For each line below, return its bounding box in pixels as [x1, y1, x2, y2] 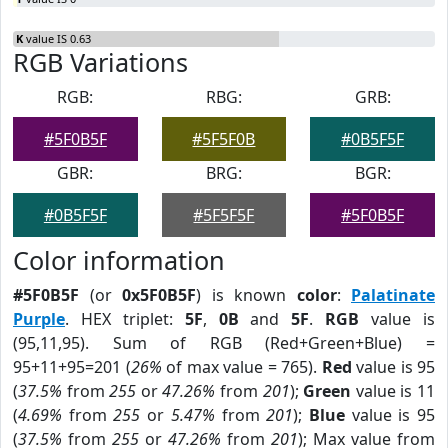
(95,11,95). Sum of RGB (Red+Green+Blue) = [13, 332, 435, 354]
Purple [13, 308, 65, 330]
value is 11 [351, 380, 436, 402]
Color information [13, 243, 225, 277]
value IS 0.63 [23, 31, 91, 46]
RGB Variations [13, 45, 188, 79]
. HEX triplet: [65, 308, 185, 330]
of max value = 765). [161, 356, 322, 378]
